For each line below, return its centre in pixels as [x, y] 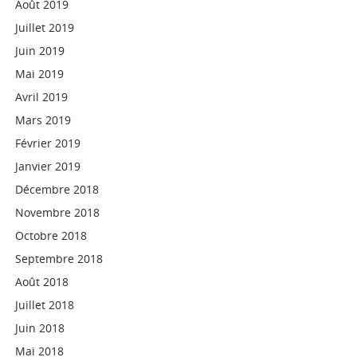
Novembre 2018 [58, 212]
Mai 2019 [40, 74]
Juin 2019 [40, 51]
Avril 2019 [42, 97]
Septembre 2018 [59, 259]
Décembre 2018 [57, 189]
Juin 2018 [40, 328]
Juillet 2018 [45, 305]
